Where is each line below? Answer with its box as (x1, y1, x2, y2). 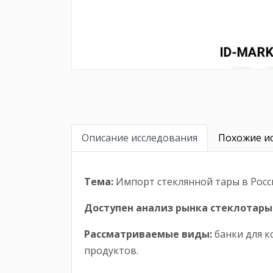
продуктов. (84, 244, 138, 258)
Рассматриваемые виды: (84, 227, 212, 241)
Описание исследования (82, 131, 197, 145)
